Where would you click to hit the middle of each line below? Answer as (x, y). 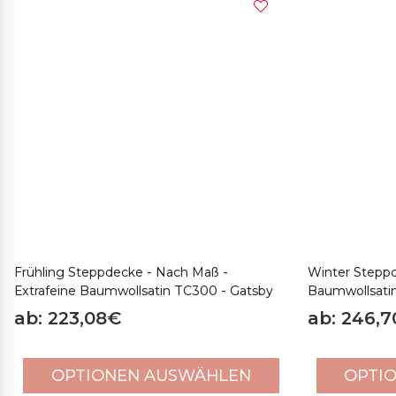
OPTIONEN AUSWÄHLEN (151, 376)
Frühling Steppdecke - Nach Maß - (121, 272)
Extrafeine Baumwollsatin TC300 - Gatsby (144, 291)
